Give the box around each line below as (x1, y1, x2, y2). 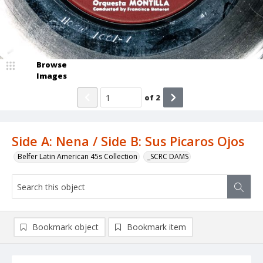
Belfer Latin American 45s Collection (18, 151, 137, 162)
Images (36, 70, 67, 82)
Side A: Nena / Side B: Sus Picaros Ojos (12, 133, 244, 150)
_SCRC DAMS (147, 151, 188, 162)
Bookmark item (127, 221, 186, 233)
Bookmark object (32, 221, 99, 233)
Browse (36, 59, 67, 70)
